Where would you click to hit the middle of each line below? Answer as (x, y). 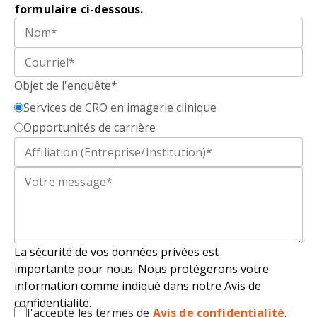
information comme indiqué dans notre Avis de (138, 286)
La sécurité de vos (63, 252)
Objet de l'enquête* (66, 85)
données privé (150, 252)
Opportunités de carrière (90, 127)
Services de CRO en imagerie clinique (120, 107)
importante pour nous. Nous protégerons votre (142, 269)
